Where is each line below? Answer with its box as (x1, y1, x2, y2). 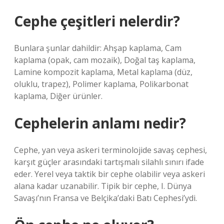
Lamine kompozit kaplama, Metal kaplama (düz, (14, 66, 192, 77)
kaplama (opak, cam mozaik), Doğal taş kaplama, (14, 54, 195, 65)
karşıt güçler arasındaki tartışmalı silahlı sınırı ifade (14, 156, 204, 167)
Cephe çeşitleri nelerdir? (14, 11, 180, 30)
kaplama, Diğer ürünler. (14, 90, 102, 101)
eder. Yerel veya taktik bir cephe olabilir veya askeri (14, 168, 205, 179)
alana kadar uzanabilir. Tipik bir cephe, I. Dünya (14, 180, 191, 191)
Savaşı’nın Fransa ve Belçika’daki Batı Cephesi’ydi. (14, 192, 197, 203)
